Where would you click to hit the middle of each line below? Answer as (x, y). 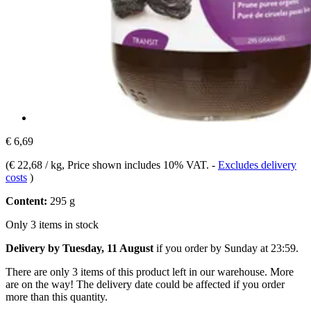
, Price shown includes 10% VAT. (137, 165)
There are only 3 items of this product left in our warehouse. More (150, 271)
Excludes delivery (257, 165)
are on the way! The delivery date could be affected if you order (145, 284)
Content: (26, 201)
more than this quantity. (57, 296)
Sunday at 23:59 (260, 248)
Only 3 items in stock (52, 224)
